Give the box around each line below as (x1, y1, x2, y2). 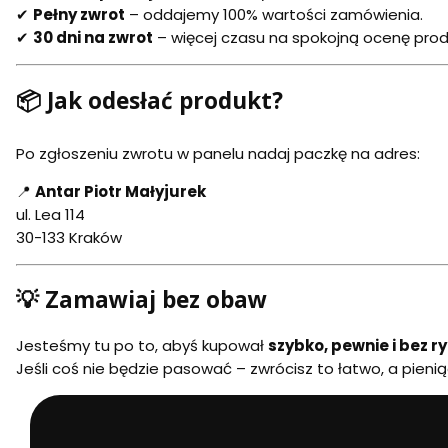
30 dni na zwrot (33, 27, 153, 49)
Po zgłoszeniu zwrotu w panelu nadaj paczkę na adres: (16, 142, 420, 164)
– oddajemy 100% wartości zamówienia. (125, 4, 423, 26)
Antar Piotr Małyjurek (35, 180, 206, 202)
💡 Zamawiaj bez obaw (16, 284, 267, 316)
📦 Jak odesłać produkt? (16, 84, 283, 116)
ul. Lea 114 (16, 203, 85, 225)
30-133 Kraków (16, 226, 122, 248)
